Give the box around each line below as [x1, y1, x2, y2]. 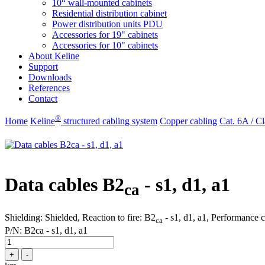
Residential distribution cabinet [52, 8, 167, 18]
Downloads [28, 72, 72, 82]
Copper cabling [160, 116, 217, 127]
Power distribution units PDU [52, 18, 163, 29]
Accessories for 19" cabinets [52, 29, 158, 40]
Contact [28, 93, 57, 104]
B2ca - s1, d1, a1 [24, 225, 88, 235]
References [28, 82, 70, 93]
